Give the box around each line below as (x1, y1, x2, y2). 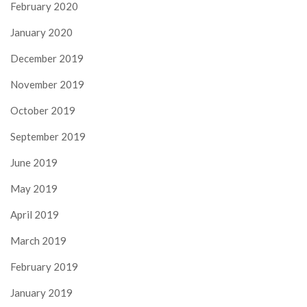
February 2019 (10, 260, 78, 273)
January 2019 (10, 286, 73, 299)
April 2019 (10, 208, 59, 221)
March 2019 (10, 234, 66, 247)
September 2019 (10, 130, 86, 143)
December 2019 (10, 51, 84, 64)
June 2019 (10, 156, 58, 169)
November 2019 (10, 77, 84, 90)
